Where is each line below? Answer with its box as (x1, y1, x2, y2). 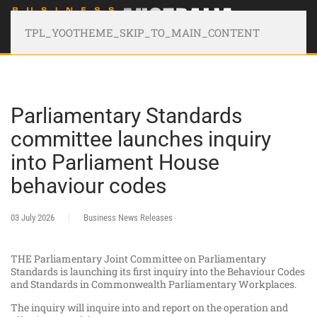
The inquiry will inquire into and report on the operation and (11, 301, 288, 315)
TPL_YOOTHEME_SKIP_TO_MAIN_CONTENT (25, 25, 260, 40)
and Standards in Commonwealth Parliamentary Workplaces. (11, 277, 296, 292)
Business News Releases (83, 212, 173, 224)
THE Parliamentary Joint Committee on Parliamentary (11, 252, 266, 266)
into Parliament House (11, 150, 219, 175)
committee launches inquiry (11, 127, 271, 152)
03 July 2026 (11, 212, 54, 224)
